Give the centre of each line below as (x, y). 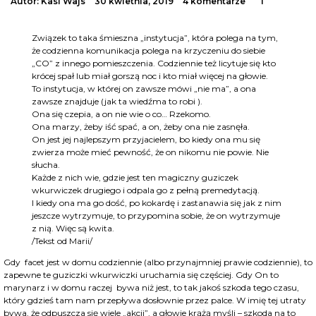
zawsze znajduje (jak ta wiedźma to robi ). (117, 102)
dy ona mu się (232, 140)
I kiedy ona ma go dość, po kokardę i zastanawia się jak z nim (157, 203)
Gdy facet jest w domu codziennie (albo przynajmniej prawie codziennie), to (158, 262)
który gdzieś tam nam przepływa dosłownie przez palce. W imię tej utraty (155, 300)
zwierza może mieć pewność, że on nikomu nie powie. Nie (150, 152)
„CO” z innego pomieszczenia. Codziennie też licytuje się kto (154, 63)
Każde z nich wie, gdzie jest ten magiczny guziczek (135, 178)
